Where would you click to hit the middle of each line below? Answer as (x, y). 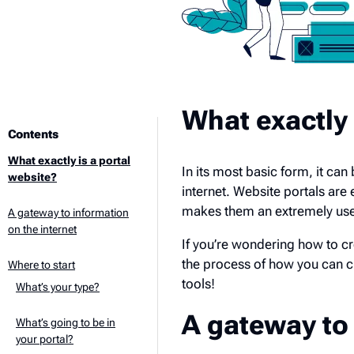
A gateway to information (68, 213)
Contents (33, 134)
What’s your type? (58, 287)
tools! (198, 283)
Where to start (41, 265)
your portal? (45, 339)
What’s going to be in (66, 322)
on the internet (42, 229)
